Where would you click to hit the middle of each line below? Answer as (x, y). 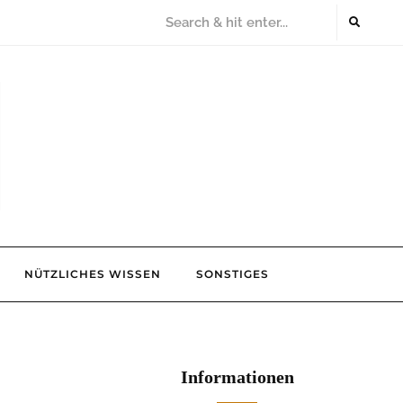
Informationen (237, 377)
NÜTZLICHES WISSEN (93, 274)
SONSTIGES (233, 274)
